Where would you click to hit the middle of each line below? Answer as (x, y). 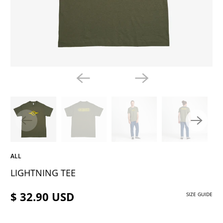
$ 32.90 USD (43, 196)
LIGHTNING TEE (43, 172)
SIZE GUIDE (199, 194)
